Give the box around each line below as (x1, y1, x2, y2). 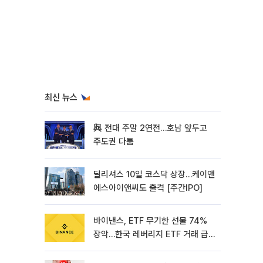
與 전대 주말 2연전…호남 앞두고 (93, 123, 207, 133)
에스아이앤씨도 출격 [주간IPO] (93, 183, 203, 193)
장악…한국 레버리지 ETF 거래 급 (93, 229, 208, 240)
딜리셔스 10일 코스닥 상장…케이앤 (93, 169, 215, 180)
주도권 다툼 (93, 136, 134, 147)
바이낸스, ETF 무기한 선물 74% (93, 215, 207, 226)
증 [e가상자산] (93, 242, 146, 253)
